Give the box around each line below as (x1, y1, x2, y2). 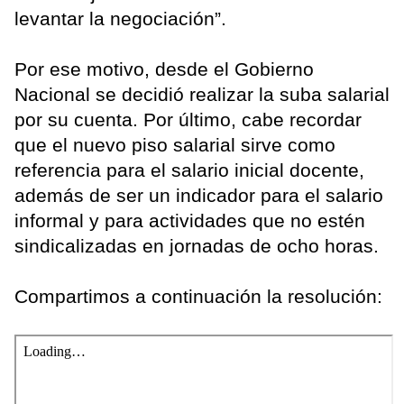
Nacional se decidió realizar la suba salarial (14, 83, 390, 105)
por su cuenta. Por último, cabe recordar (14, 108, 362, 130)
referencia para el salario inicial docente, (14, 159, 364, 180)
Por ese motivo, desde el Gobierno (14, 58, 314, 79)
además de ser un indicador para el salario (14, 184, 383, 206)
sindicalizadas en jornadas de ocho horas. (14, 234, 379, 256)
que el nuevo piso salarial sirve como (14, 133, 335, 155)
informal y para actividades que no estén (14, 209, 365, 231)
